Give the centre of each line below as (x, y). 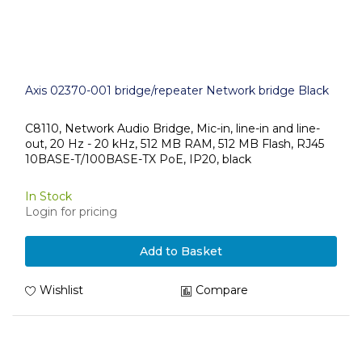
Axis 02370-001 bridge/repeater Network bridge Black (177, 90)
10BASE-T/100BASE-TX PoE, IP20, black (138, 159)
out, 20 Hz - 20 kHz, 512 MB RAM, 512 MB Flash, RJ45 (175, 143)
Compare (222, 290)
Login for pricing (71, 212)
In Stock (48, 196)
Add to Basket (181, 251)
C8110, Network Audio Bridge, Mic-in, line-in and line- (173, 128)
